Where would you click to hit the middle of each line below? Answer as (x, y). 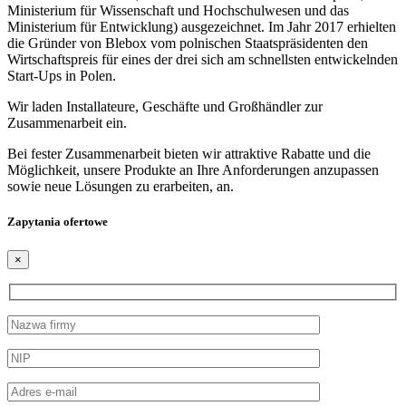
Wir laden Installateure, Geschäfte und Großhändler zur (165, 107)
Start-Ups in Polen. (62, 76)
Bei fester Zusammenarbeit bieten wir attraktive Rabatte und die (189, 154)
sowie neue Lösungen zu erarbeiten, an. (121, 187)
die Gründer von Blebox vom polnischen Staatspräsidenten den (188, 43)
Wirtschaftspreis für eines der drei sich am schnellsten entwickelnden (203, 60)
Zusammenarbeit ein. (67, 123)
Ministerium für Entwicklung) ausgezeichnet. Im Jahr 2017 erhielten (202, 27)
